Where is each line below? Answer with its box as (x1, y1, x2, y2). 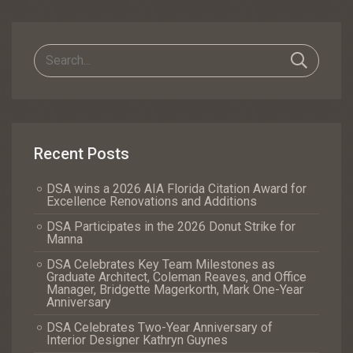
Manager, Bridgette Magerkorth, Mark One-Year (46, 281, 303, 297)
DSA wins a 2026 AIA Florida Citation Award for (46, 180, 307, 196)
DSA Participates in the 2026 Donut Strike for (46, 218, 295, 234)
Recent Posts (34, 144, 129, 164)
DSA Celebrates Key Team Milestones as (46, 256, 275, 272)
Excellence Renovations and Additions (46, 193, 257, 209)
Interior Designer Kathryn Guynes (46, 332, 228, 347)
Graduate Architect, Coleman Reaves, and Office (46, 269, 307, 284)
